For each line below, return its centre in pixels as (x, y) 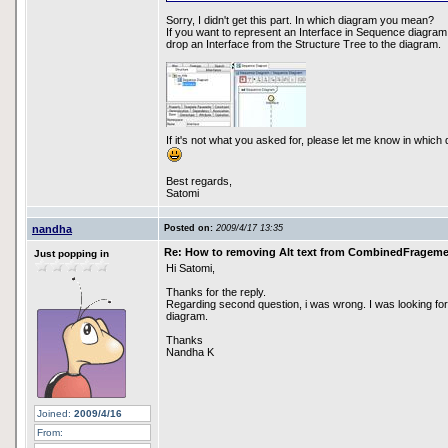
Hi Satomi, (190, 268)
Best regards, (199, 181)
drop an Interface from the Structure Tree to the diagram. (303, 44)
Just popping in (71, 253)
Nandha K (190, 352)
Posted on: (190, 228)
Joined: (54, 413)
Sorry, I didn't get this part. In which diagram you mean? (300, 20)
